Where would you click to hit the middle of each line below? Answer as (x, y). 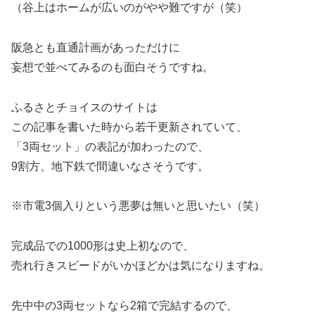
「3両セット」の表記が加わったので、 (110, 146)
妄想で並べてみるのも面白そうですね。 (112, 67)
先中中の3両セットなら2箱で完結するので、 (124, 305)
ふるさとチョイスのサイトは (84, 107)
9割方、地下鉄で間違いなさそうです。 (110, 166)
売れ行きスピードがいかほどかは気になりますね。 (141, 266)
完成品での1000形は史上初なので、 (103, 246)
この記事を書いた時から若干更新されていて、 (129, 127)
